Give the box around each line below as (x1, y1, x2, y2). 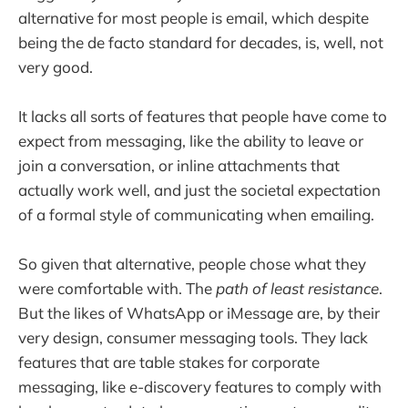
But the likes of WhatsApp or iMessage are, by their (18, 303, 380, 323)
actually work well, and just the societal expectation (18, 179, 381, 199)
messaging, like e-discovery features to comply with (18, 377, 382, 397)
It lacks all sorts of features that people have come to (18, 106, 387, 126)
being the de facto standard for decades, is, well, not (18, 32, 383, 52)
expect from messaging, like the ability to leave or (18, 130, 363, 150)
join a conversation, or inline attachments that (18, 155, 340, 175)
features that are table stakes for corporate (18, 352, 320, 372)
